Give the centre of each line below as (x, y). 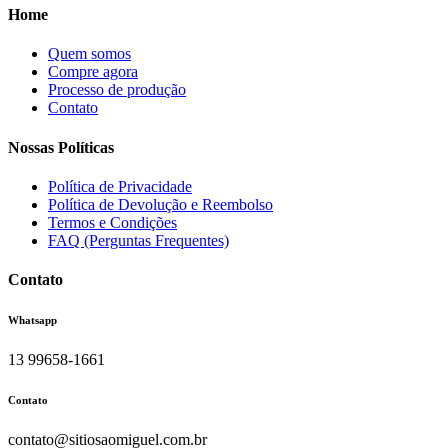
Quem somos (89, 54)
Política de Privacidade (120, 186)
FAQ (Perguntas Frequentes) (138, 240)
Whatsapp (32, 320)
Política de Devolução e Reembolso (160, 204)
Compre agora (93, 72)
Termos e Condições (112, 222)
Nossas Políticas (61, 147)
